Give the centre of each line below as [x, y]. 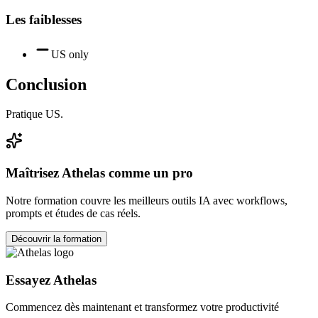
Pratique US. [34, 114]
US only [70, 54]
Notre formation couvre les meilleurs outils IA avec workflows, [147, 200]
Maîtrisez [34, 173]
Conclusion [46, 84]
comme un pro [149, 173]
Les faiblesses [44, 19]
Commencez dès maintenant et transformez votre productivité [142, 307]
